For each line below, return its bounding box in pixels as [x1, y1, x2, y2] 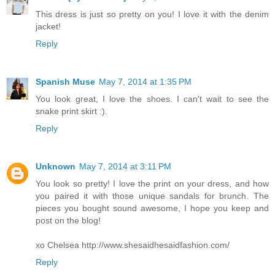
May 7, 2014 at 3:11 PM [79, 161, 171, 171]
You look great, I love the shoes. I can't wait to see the [36, 93, 269, 104]
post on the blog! [36, 215, 101, 225]
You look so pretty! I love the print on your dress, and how [36, 178, 269, 188]
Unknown [36, 161, 76, 171]
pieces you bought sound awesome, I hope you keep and [36, 203, 269, 213]
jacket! [36, 21, 61, 31]
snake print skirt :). [36, 106, 107, 116]
